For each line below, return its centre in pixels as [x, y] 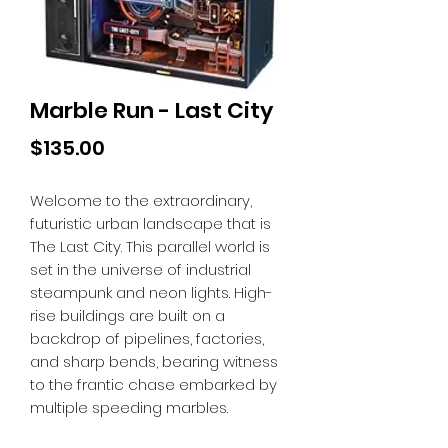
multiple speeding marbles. [129, 407]
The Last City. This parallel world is [150, 246]
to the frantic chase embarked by [153, 384]
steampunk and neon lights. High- [151, 292]
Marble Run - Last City [151, 110]
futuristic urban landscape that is [150, 223]
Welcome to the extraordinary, [141, 200]
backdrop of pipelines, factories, [147, 338]
